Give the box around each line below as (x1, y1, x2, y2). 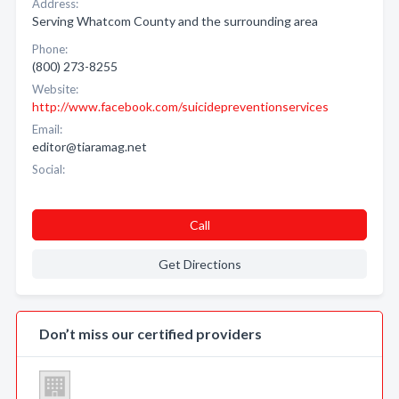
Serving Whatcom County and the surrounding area (32, 13, 318, 28)
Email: (32, 122, 62, 136)
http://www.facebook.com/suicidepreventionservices (32, 99, 329, 114)
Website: (32, 82, 78, 96)
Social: (32, 162, 65, 176)
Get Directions (158, 256, 241, 272)
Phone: (32, 42, 68, 56)
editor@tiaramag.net (32, 139, 147, 154)
